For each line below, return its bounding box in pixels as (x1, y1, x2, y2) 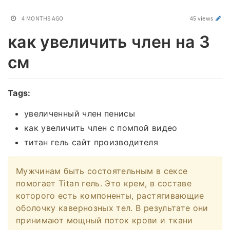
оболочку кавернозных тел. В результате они (16, 202, 208, 213)
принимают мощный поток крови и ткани (16, 215, 193, 225)
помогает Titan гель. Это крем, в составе (16, 178, 192, 188)
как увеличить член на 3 (8, 32, 210, 52)
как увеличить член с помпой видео (24, 122, 178, 133)
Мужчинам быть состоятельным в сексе (16, 165, 188, 176)
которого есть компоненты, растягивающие (16, 190, 204, 201)
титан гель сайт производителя (24, 137, 159, 147)
